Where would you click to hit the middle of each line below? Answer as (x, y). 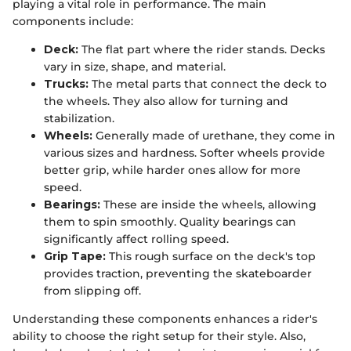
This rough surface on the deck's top (211, 257)
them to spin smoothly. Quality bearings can (170, 222)
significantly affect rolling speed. (136, 239)
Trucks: (66, 84)
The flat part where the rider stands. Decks (202, 50)
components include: (73, 22)
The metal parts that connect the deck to (208, 84)
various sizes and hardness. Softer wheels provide (185, 153)
